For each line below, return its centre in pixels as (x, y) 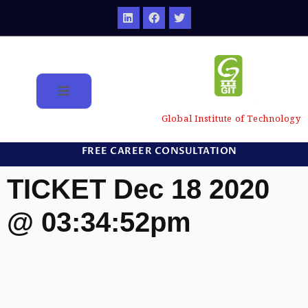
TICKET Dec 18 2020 (138, 189)
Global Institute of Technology (231, 119)
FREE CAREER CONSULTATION (159, 151)
